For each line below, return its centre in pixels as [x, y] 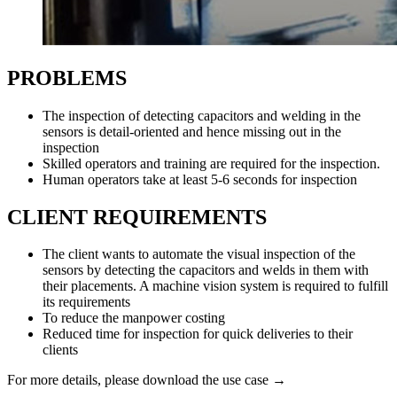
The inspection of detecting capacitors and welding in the [202, 115]
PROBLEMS [67, 78]
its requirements [86, 302]
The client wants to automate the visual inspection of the [199, 254]
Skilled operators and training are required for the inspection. [211, 163]
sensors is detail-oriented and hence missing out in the [192, 131]
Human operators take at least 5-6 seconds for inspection [200, 179]
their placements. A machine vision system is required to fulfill [215, 286]
